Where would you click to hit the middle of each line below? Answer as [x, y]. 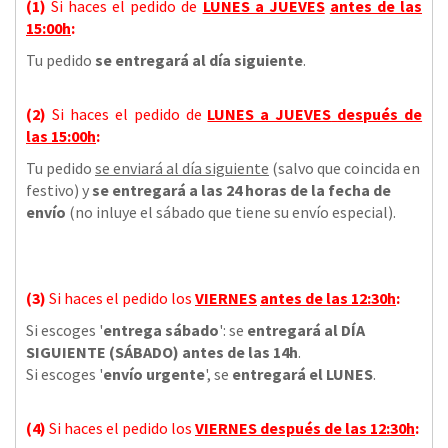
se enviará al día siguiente [182, 167]
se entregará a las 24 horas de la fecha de [241, 189]
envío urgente [154, 373]
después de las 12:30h [337, 427]
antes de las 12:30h [328, 297]
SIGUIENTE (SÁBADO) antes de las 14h [162, 351]
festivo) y [59, 189]
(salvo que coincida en [344, 167]
